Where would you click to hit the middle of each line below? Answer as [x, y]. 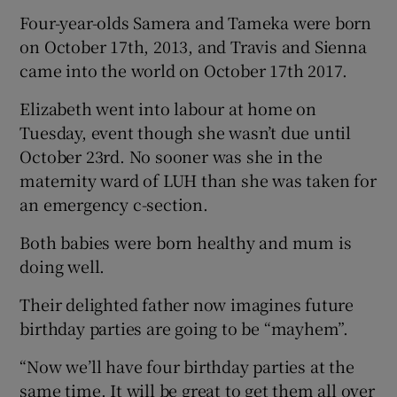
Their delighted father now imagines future [187, 304]
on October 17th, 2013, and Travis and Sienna [193, 46]
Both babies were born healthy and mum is [186, 241]
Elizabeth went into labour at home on [168, 108]
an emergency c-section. [114, 203]
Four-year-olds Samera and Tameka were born [196, 22]
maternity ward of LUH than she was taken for [198, 179]
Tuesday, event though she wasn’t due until [186, 132]
